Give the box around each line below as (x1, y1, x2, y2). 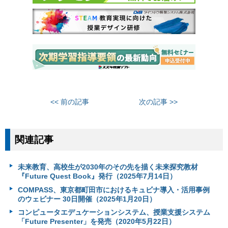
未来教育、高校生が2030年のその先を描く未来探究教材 (17, 163, 198, 172)
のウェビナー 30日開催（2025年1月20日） (17, 194, 156, 203)
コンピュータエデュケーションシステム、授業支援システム (17, 208, 210, 217)
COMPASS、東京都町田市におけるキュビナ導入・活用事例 (17, 185, 210, 194)
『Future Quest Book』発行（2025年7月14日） (17, 172, 177, 181)
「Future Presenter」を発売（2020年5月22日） (17, 217, 176, 226)
